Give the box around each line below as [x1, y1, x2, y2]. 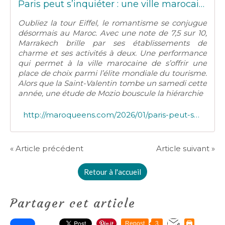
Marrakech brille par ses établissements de [18, 38, 207, 48]
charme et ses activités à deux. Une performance [18, 48, 207, 58]
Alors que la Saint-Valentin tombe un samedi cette [18, 78, 207, 88]
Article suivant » [156, 144, 215, 153]
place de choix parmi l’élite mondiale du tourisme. [18, 68, 207, 78]
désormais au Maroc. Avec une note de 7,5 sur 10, [18, 28, 207, 38]
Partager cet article [10, 196, 136, 211]
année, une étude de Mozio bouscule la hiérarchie [18, 88, 203, 98]
